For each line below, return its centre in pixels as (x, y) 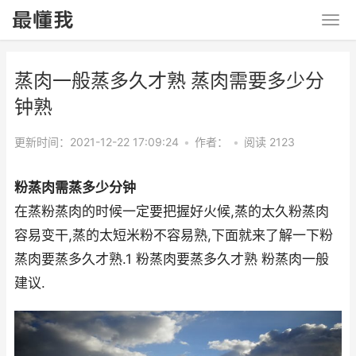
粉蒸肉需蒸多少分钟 (75, 188)
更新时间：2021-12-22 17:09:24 (97, 142)
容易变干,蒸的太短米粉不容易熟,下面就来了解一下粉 (174, 235)
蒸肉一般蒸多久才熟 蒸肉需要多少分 (169, 81)
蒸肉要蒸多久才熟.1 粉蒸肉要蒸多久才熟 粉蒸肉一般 (172, 259)
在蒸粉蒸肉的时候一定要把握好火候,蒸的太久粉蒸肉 (172, 211)
